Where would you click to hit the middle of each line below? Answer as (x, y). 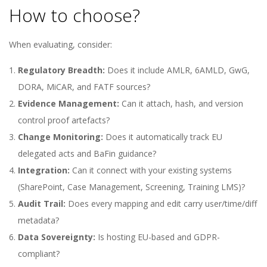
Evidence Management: (69, 103)
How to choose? (74, 15)
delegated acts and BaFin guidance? (87, 153)
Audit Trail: (42, 204)
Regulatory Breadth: (61, 70)
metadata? (38, 220)
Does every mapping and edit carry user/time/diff (161, 204)
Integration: (44, 170)
